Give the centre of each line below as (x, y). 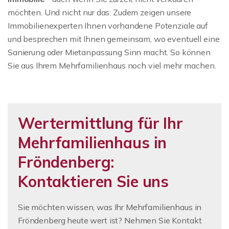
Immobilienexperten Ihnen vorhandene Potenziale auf (108, 25)
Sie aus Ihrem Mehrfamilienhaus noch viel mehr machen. (112, 65)
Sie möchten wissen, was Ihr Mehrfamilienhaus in (110, 207)
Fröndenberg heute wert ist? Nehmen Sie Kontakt (110, 220)
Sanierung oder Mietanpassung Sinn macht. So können (109, 52)
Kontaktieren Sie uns (94, 181)
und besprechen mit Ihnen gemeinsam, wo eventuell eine (114, 39)
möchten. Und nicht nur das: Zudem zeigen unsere (100, 12)
